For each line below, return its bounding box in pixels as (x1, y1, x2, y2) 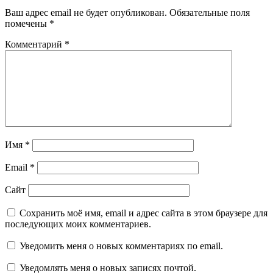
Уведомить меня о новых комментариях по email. (19, 241, 223, 252)
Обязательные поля (169, 7, 250, 18)
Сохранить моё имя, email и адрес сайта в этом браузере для (19, 208, 268, 219)
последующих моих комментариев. (5, 219, 151, 230)
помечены (5, 18, 49, 29)
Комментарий (5, 39, 65, 50)
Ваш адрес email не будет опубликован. (5, 7, 167, 18)
